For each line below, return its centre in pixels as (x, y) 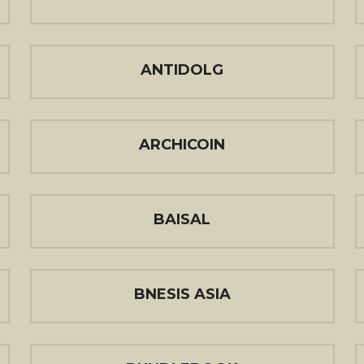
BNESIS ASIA (182, 294)
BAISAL (182, 219)
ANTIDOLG (182, 70)
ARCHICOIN (182, 145)
